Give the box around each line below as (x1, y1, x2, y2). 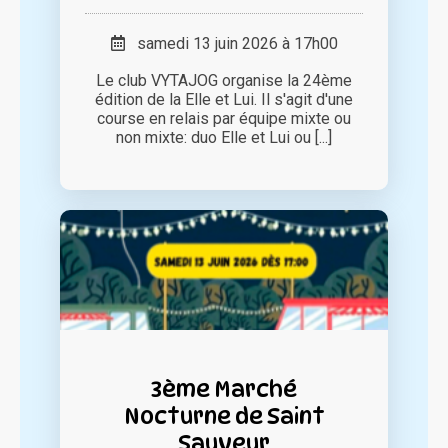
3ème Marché (151, 375, 297, 403)
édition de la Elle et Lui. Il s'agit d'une (95, 90, 353, 110)
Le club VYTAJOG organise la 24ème (96, 71, 352, 91)
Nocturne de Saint (123, 402, 325, 430)
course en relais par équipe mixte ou (97, 109, 351, 129)
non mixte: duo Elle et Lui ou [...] (116, 128, 332, 148)
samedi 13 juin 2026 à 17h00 (124, 34, 338, 54)
